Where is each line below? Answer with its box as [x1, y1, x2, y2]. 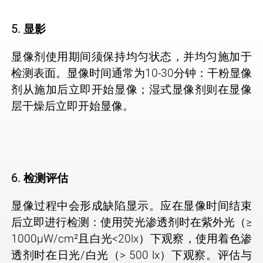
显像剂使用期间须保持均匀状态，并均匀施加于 [11, 49, 252, 63]
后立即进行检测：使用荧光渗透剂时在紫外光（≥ [11, 215, 252, 229]
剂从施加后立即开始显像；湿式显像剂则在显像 [11, 82, 252, 96]
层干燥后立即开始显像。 [11, 99, 134, 113]
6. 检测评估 [11, 171, 68, 185]
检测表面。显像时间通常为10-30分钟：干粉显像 [11, 66, 252, 80]
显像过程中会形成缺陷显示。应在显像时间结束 [11, 198, 252, 213]
